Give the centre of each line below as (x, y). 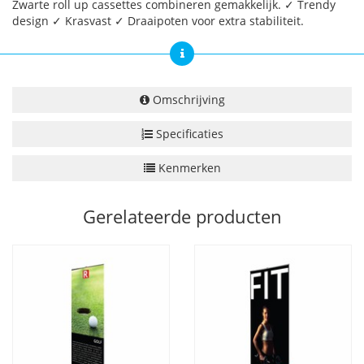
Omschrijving (187, 100)
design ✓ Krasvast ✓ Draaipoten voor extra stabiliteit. (158, 21)
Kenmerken (188, 168)
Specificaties (188, 134)
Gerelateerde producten (182, 217)
